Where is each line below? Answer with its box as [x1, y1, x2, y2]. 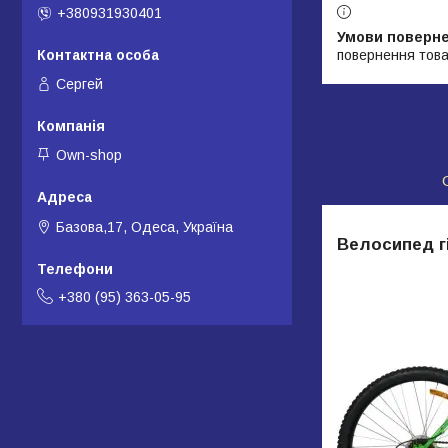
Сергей [56, 75, 103, 92]
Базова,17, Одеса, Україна [56, 218, 233, 235]
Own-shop [56, 147, 122, 164]
